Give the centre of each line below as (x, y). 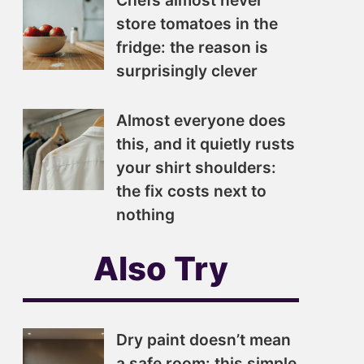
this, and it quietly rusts (206, 144)
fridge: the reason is (192, 47)
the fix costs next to (191, 191)
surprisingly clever (187, 71)
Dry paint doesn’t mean (204, 340)
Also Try (161, 269)
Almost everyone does (201, 120)
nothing (145, 214)
